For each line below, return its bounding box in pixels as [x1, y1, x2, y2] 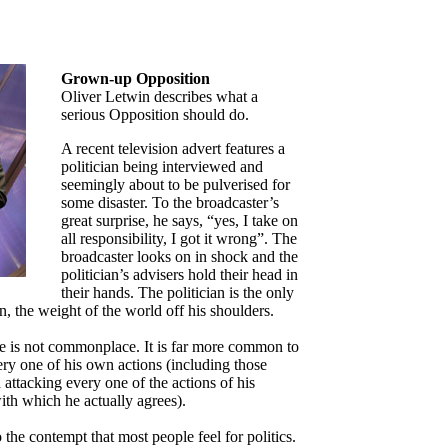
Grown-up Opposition [61, 70, 210, 87]
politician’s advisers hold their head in [61, 266, 298, 283]
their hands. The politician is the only [61, 284, 294, 301]
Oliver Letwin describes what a [61, 88, 258, 105]
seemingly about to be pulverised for [61, 176, 290, 193]
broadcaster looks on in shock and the [61, 248, 298, 265]
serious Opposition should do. [61, 106, 249, 123]
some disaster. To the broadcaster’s [61, 194, 279, 211]
